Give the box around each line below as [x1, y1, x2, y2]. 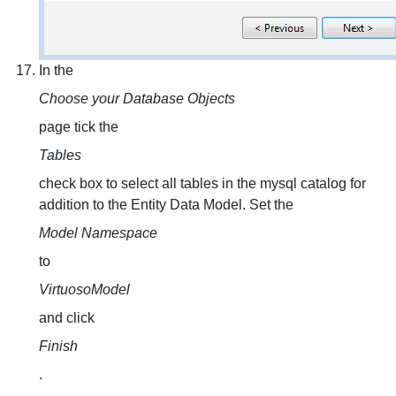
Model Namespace [39, 225, 157, 240]
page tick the [39, 119, 118, 134]
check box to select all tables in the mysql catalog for [39, 176, 366, 191]
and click [39, 310, 95, 325]
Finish [39, 339, 78, 354]
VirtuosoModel [39, 282, 130, 297]
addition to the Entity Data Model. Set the [39, 197, 293, 212]
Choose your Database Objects [39, 91, 235, 106]
